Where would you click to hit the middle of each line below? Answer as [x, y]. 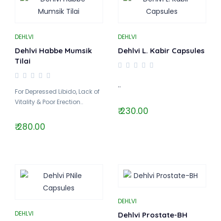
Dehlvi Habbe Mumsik [53, 51]
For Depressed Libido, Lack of [57, 92]
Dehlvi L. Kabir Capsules [161, 51]
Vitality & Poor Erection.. [49, 102]
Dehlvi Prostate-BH [152, 215]
